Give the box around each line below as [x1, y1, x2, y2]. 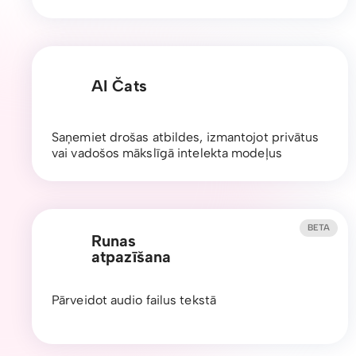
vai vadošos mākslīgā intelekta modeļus [52, 145, 282, 161]
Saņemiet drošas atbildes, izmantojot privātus [52, 129, 319, 145]
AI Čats [91, 75, 147, 95]
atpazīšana [91, 246, 171, 266]
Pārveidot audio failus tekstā [52, 292, 216, 308]
